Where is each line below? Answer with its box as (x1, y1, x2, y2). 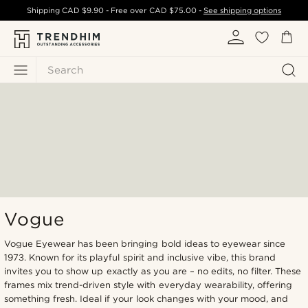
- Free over (106, 5, 149, 15)
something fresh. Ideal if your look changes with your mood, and (4, 293, 289, 304)
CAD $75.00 (148, 5, 197, 15)
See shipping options (203, 5, 282, 15)
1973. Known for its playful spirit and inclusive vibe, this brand (4, 252, 276, 263)
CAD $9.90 (62, 5, 104, 15)
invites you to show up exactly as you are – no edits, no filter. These (4, 265, 302, 276)
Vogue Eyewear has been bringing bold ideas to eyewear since (4, 238, 285, 249)
